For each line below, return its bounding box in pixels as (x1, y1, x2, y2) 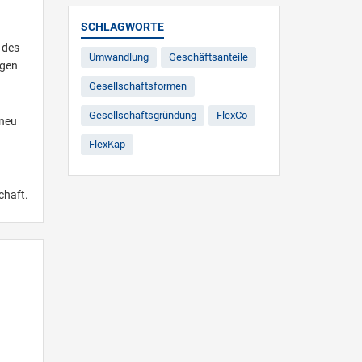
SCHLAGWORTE (80, 19, 164, 33)
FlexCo (216, 108, 247, 121)
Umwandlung (88, 50, 149, 63)
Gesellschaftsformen (88, 79, 187, 92)
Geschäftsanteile (168, 50, 248, 63)
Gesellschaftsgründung (88, 108, 196, 121)
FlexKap (88, 137, 125, 150)
